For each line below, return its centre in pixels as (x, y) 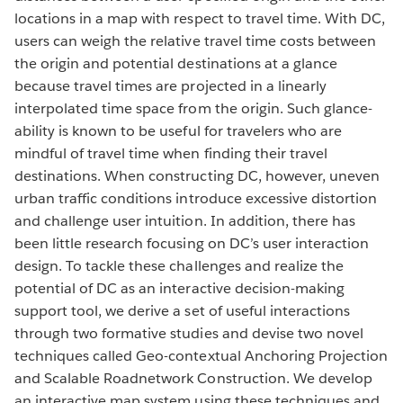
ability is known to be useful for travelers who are (178, 130)
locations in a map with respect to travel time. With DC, (200, 18)
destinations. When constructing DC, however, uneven (197, 175)
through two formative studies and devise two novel (189, 333)
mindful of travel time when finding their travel (171, 153)
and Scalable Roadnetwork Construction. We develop (193, 378)
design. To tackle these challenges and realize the (179, 265)
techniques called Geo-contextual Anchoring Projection (201, 355)
